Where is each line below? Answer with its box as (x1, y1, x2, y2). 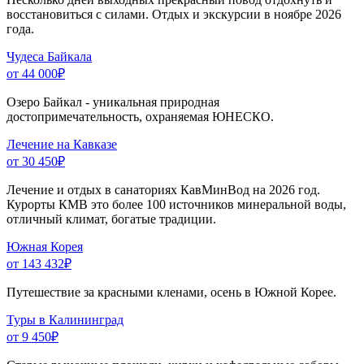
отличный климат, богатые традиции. (6, 211, 216, 226)
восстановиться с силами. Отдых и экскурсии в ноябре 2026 (6, 6, 341, 21)
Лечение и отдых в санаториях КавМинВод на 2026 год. (6, 182, 320, 197)
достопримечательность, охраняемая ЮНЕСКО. (6, 109, 274, 123)
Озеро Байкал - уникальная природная (6, 94, 219, 109)
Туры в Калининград (6, 312, 123, 327)
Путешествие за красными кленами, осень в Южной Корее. (6, 284, 336, 299)
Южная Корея (6, 239, 83, 253)
